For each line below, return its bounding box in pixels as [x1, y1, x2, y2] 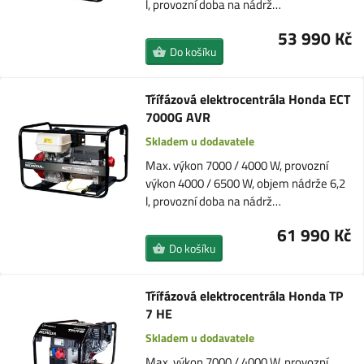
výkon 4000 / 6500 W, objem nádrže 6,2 [145, 174, 345, 193]
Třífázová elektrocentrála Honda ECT [145, 89, 350, 109]
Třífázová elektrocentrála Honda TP [145, 286, 344, 305]
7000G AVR [145, 107, 210, 127]
